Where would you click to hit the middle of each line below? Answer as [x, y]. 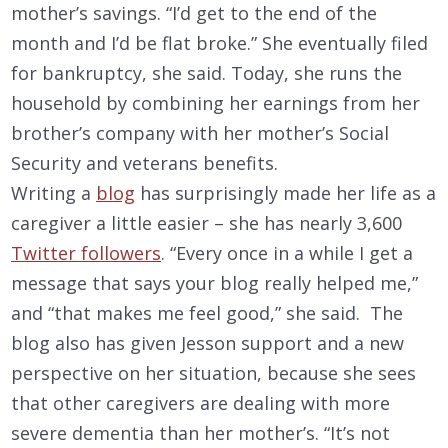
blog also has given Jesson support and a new [207, 342]
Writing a [53, 192]
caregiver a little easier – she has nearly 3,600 [206, 222]
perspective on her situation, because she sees [213, 372]
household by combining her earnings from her [215, 102]
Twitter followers [86, 252]
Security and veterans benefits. [144, 162]
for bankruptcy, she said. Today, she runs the [206, 72]
